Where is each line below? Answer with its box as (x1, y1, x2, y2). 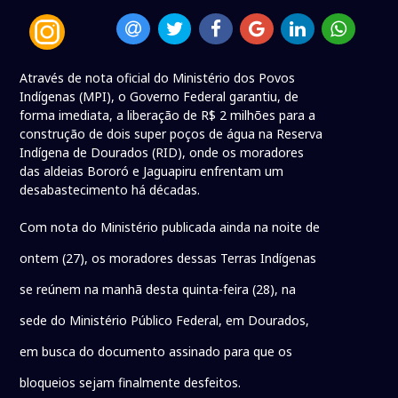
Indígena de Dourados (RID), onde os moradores (20, 144, 305, 162)
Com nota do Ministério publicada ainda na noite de (20, 219, 321, 236)
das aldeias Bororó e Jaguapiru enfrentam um (20, 163, 284, 180)
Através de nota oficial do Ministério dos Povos (20, 69, 296, 87)
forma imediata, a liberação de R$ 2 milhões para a (20, 107, 316, 124)
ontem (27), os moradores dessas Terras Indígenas (20, 250, 317, 267)
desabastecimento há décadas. (20, 181, 204, 199)
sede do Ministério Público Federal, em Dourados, (20, 312, 310, 330)
